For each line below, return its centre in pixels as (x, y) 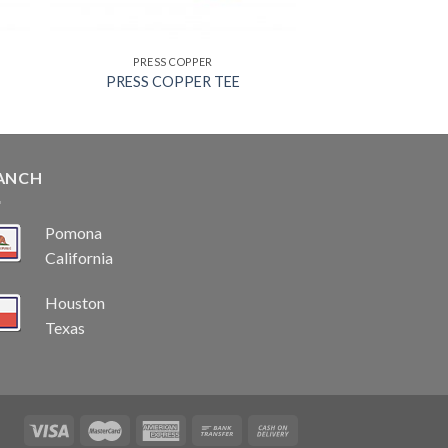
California (79, 257)
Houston (75, 303)
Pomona (73, 232)
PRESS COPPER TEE (172, 81)
